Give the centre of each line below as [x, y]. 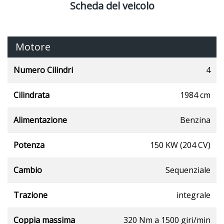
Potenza [29, 145]
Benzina [195, 120]
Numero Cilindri [43, 70]
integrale [193, 195]
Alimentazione [40, 120]
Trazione [30, 195]
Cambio [28, 170]
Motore [33, 46]
